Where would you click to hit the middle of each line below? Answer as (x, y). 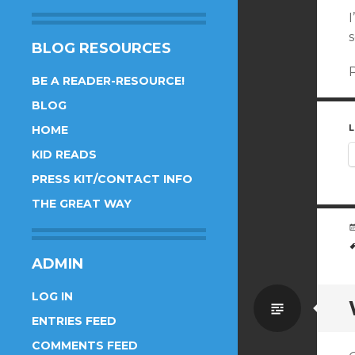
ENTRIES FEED (74, 321)
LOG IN (52, 296)
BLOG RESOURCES (101, 48)
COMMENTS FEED (85, 345)
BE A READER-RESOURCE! (108, 80)
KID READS (64, 154)
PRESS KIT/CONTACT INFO (112, 179)
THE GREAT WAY (82, 203)
